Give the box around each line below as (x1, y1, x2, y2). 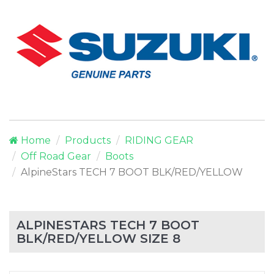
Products (65, 135, 111, 147)
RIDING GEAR (125, 135, 193, 147)
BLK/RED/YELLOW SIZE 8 (17, 231, 180, 246)
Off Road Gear (21, 150, 91, 163)
